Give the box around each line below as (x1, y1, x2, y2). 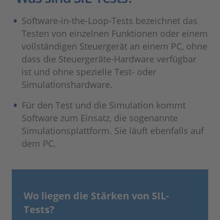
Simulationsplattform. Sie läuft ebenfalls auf (22, 125, 204, 137)
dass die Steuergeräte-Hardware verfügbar (22, 53, 196, 65)
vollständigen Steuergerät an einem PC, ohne (22, 40, 207, 53)
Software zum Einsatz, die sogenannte (22, 112, 178, 124)
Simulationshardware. (22, 79, 112, 91)
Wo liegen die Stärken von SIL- (24, 189, 169, 203)
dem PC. (22, 137, 56, 150)
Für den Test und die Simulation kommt (22, 99, 186, 111)
